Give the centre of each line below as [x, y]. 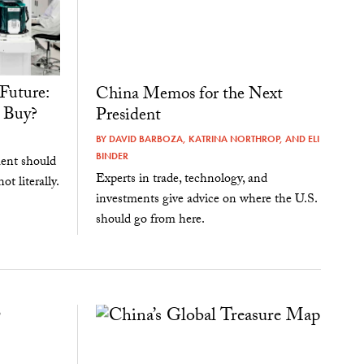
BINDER [112, 156]
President [130, 117]
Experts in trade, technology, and [181, 180]
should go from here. [150, 221]
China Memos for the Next [189, 95]
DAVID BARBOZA [145, 139]
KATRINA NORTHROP [234, 139]
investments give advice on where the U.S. [206, 201]
